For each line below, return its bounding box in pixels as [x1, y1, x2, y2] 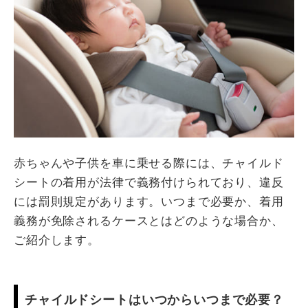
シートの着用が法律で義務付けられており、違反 [14, 175, 284, 189]
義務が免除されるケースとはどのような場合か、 [14, 214, 284, 228]
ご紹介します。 [14, 233, 100, 247]
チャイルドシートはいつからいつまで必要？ [25, 292, 284, 307]
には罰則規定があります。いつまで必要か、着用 [14, 195, 284, 208]
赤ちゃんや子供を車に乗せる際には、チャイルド [14, 156, 284, 170]
